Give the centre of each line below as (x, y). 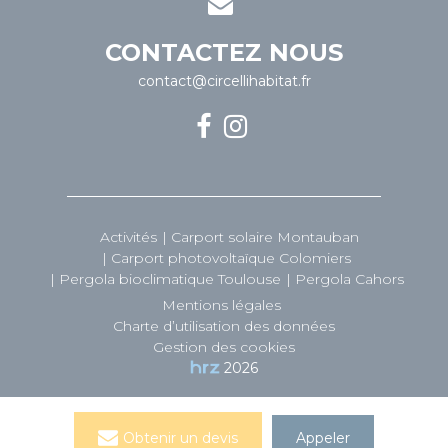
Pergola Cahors (349, 279)
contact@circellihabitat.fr (224, 81)
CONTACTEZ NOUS (224, 52)
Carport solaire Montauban (264, 237)
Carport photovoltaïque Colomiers (231, 258)
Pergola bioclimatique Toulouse (169, 279)
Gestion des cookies (224, 347)
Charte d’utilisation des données (224, 326)
